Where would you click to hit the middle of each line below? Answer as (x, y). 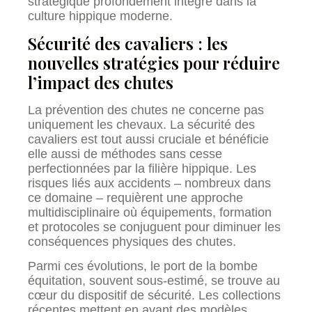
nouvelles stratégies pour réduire (154, 63)
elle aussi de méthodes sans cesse (125, 154)
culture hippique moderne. (100, 16)
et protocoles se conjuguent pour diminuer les (154, 227)
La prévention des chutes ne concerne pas (146, 110)
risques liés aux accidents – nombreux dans (149, 184)
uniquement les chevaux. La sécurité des (141, 125)
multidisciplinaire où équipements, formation (150, 213)
